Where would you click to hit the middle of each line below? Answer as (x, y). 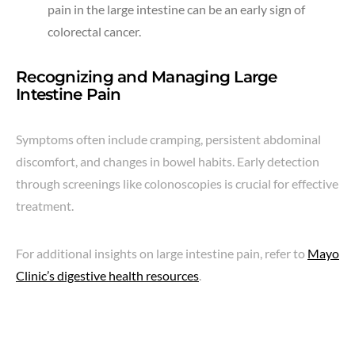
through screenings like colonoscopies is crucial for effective (177, 184)
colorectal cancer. (94, 32)
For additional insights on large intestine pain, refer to (162, 254)
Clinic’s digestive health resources (107, 276)
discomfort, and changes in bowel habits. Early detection (168, 162)
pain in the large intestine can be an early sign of (176, 10)
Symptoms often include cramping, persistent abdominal (168, 139)
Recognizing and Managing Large (147, 77)
